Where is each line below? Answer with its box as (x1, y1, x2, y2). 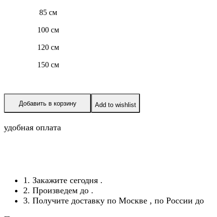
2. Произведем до (23, 186, 91, 196)
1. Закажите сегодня (23, 175, 100, 186)
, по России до (150, 196, 204, 206)
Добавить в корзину (18, 99, 77, 107)
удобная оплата (4, 123, 61, 133)
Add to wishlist (95, 101, 136, 108)
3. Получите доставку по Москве (23, 196, 150, 206)
